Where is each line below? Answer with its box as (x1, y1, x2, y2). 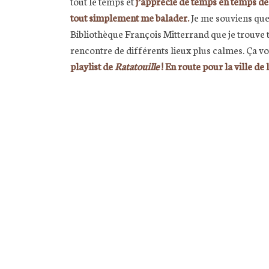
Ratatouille (115, 58, 161, 73)
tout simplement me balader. (70, 10, 189, 24)
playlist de (70, 58, 115, 73)
